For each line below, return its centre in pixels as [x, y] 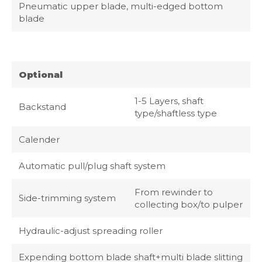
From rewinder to [174, 192]
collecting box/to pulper [189, 205]
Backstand [42, 107]
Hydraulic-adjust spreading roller [91, 231]
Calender [39, 140]
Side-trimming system [67, 198]
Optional [41, 75]
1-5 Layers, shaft [169, 101]
